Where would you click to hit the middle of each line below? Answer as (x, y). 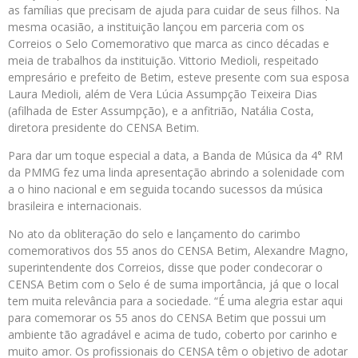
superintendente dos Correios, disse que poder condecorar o (165, 268)
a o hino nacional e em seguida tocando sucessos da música (165, 189)
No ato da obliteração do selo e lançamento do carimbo (154, 234)
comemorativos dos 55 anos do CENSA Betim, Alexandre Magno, (178, 251)
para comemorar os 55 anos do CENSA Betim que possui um (167, 318)
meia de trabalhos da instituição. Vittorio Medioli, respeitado (163, 61)
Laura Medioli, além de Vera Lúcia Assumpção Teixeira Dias (163, 94)
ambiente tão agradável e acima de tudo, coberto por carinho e (173, 335)
